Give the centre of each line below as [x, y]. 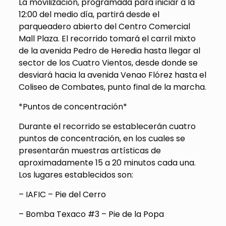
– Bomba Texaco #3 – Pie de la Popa [91, 214]
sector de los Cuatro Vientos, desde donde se [108, 63]
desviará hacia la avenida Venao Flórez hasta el [112, 75]
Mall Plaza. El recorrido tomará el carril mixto [107, 39]
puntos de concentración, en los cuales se [102, 139]
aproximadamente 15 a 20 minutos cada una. [107, 163]
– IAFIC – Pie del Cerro [62, 195]
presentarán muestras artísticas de [90, 151]
